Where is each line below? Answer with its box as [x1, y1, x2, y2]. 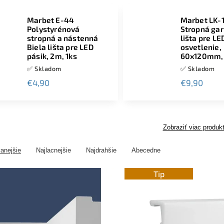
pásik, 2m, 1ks [27, 51, 77, 60]
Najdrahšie [86, 146, 116, 154]
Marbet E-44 [27, 15, 74, 24]
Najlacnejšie [36, 146, 71, 154]
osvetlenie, [180, 42, 221, 51]
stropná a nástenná [27, 33, 98, 42]
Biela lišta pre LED [27, 42, 93, 51]
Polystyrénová [27, 24, 80, 33]
